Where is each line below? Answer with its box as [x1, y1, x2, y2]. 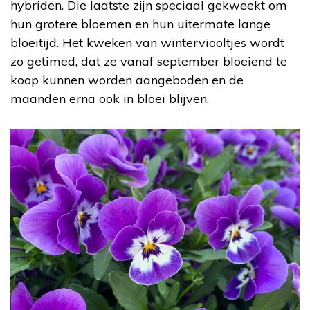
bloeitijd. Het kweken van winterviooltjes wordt [10, 34, 284, 51]
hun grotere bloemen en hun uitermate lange [10, 15, 271, 32]
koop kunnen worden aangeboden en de [10, 71, 244, 88]
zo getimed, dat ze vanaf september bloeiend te [10, 53, 287, 69]
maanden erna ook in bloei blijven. [10, 90, 209, 107]
